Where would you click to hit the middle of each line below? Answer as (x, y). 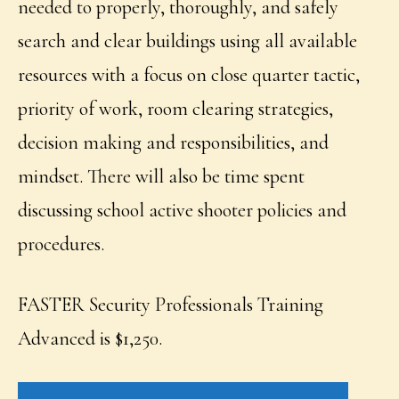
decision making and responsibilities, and (174, 143)
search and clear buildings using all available (188, 41)
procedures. (61, 244)
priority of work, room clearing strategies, (176, 109)
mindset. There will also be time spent (162, 177)
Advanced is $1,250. (90, 339)
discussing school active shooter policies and (183, 211)
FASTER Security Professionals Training (171, 305)
